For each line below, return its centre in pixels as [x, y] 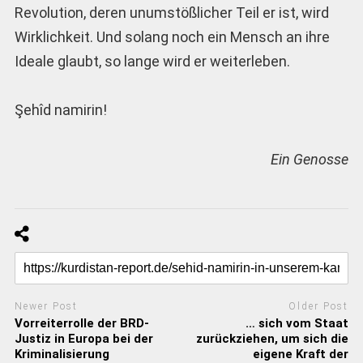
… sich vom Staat [297, 323]
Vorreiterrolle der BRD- [81, 323]
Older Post [319, 307]
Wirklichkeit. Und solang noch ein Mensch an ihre [172, 36]
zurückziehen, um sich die [273, 338]
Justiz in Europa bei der [83, 338]
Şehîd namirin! [60, 110]
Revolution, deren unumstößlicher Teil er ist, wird [171, 12]
